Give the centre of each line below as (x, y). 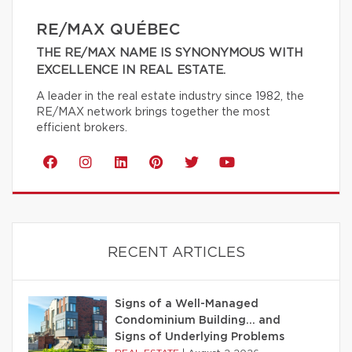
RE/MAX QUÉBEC (108, 30)
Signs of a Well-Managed (187, 304)
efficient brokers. (82, 128)
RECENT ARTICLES (176, 253)
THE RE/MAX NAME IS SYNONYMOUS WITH (169, 53)
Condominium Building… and (198, 321)
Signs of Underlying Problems (200, 337)
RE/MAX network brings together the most (153, 113)
